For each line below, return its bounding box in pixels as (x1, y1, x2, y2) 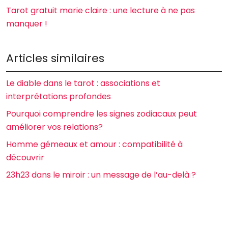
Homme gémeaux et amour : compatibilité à (6, 138, 183, 150)
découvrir (6, 152, 44, 163)
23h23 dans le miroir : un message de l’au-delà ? (6, 169, 196, 181)
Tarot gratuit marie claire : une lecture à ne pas (6, 5, 195, 16)
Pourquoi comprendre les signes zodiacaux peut (6, 108, 197, 120)
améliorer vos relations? (6, 121, 103, 133)
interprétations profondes (6, 91, 111, 102)
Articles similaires (6, 50, 104, 66)
